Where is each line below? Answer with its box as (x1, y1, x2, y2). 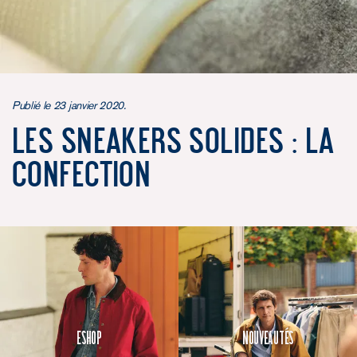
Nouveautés (242, 330, 293, 346)
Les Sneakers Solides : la (12, 121, 335, 158)
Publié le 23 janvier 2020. (12, 98, 126, 112)
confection (12, 155, 151, 191)
